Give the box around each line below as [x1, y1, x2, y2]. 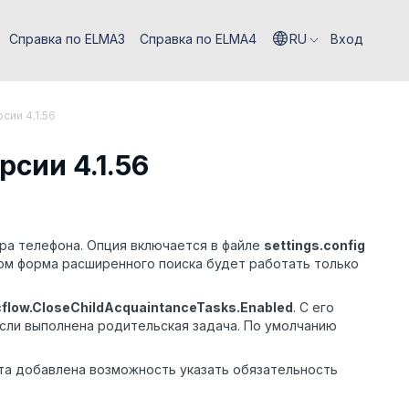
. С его [293, 299, 334, 316]
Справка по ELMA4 [140, 31, 257, 47]
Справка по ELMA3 [9, 31, 125, 47]
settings [264, 237, 320, 254]
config [323, 237, 365, 254]
